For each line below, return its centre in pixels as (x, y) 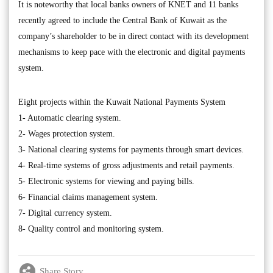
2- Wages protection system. (67, 134)
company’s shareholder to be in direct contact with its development (133, 36)
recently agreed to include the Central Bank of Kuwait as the (122, 20)
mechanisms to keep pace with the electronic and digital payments (132, 52)
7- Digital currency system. (65, 213)
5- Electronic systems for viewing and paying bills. (106, 181)
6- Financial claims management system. (88, 197)
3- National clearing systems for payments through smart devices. (131, 150)
